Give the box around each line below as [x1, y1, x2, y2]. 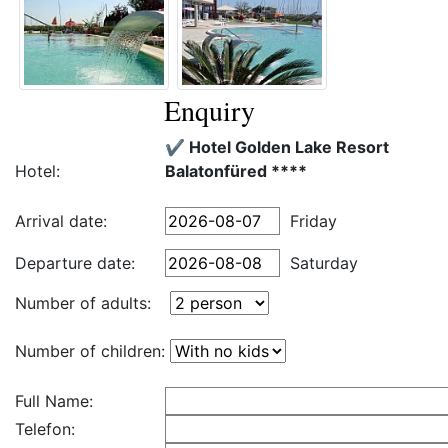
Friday [290, 211, 337, 231]
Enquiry [163, 91, 255, 129]
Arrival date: [15, 211, 107, 231]
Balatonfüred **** [165, 161, 307, 181]
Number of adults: [15, 293, 151, 313]
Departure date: [15, 253, 135, 273]
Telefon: [15, 419, 75, 439]
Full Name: [15, 391, 93, 411]
